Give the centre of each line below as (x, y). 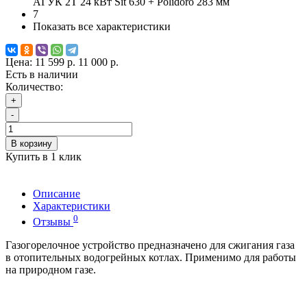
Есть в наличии (42, 75)
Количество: (34, 87)
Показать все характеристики (102, 27)
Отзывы (53, 221)
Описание (57, 194)
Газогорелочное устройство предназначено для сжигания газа (150, 245)
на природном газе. (51, 269)
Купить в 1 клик (44, 157)
